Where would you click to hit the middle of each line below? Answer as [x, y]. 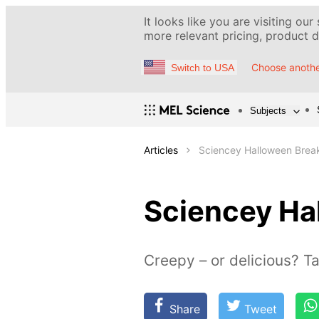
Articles [161, 150]
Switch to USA [203, 67]
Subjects [268, 110]
